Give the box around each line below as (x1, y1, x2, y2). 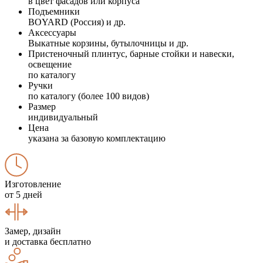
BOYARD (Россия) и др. (28, 16, 126, 27)
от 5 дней (5, 189, 42, 200)
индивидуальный (28, 112, 98, 122)
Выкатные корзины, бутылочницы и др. (28, 38, 188, 48)
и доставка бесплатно (5, 236, 91, 247)
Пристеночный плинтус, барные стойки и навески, (28, 48, 234, 59)
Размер (28, 101, 56, 112)
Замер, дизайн (5, 225, 61, 236)
